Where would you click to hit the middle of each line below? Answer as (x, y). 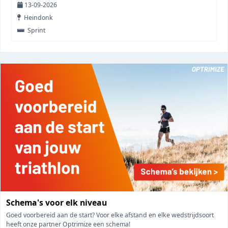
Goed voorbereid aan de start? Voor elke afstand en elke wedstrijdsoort (110, 215)
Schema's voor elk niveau (56, 203)
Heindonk (38, 18)
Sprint (36, 30)
